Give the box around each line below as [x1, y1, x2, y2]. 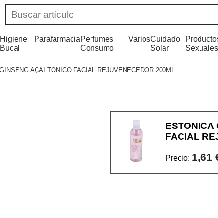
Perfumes [80, 35, 114, 43]
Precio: [165, 154, 192, 163]
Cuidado [150, 35, 180, 43]
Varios [128, 35, 150, 43]
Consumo [80, 44, 114, 52]
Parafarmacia [34, 35, 81, 43]
